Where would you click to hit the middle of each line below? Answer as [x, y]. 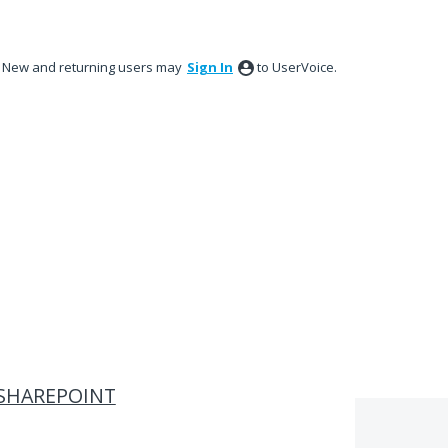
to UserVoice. [297, 67]
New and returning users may [93, 67]
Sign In [210, 67]
